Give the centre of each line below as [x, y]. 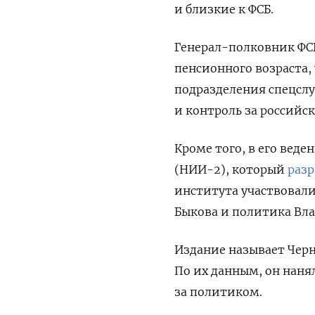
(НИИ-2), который [231, 169]
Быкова [198, 211]
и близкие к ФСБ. [224, 9]
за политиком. [218, 291]
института [208, 190]
